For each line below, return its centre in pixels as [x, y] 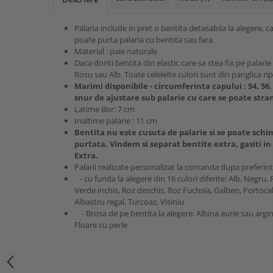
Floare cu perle [102, 225]
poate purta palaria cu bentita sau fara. [145, 40]
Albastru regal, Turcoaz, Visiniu [129, 202]
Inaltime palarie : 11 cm [116, 121]
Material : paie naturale [116, 51]
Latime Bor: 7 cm [105, 109]
